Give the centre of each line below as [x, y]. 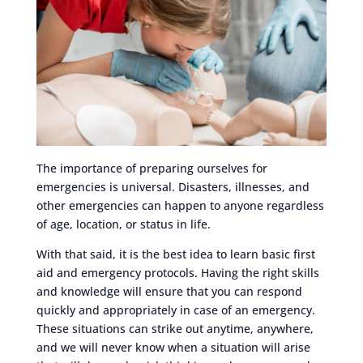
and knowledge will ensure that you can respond [169, 292]
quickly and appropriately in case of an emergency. [175, 310]
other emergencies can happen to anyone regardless [180, 206]
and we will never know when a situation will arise [173, 348]
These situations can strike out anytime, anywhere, [175, 329]
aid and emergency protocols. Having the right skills [177, 273]
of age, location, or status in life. [123, 224]
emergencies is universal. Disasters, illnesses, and [173, 187]
